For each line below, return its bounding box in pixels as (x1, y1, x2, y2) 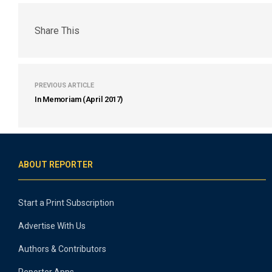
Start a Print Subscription (18, 198, 114, 208)
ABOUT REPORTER (18, 160, 93, 169)
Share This (35, 24, 80, 36)
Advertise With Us (18, 221, 86, 231)
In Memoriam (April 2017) (35, 95, 123, 104)
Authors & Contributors (18, 244, 106, 254)
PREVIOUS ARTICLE (35, 81, 94, 89)
